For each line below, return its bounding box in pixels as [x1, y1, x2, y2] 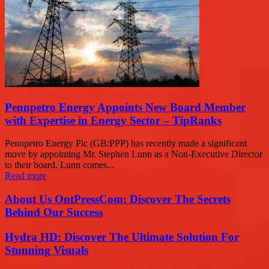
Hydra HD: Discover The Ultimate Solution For [5, 230, 239, 243]
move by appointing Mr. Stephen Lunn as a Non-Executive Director [5, 149, 262, 160]
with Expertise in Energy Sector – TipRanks [5, 113, 222, 127]
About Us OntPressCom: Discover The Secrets [5, 193, 231, 206]
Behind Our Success [5, 206, 103, 219]
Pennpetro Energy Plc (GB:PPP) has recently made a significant [5, 138, 247, 149]
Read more [5, 171, 46, 181]
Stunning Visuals [5, 243, 88, 256]
